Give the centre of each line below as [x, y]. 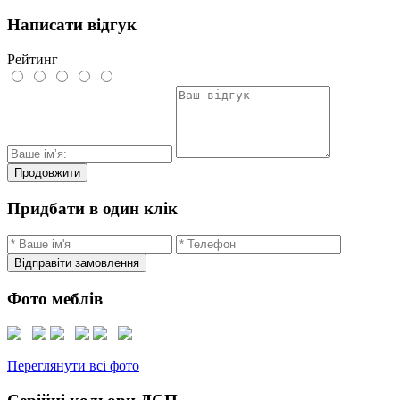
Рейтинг [33, 59]
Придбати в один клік [92, 208]
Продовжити [47, 172]
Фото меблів [55, 299]
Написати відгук [72, 25]
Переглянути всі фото [73, 365]
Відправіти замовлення [77, 263]
